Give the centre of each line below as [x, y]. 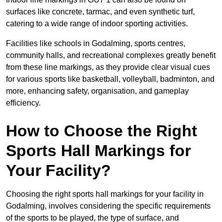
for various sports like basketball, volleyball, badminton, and [110, 79]
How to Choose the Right [102, 131]
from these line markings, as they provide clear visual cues [108, 67]
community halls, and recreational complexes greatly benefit [111, 55]
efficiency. [23, 103]
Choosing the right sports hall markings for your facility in [105, 194]
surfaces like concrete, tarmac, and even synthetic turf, [100, 11]
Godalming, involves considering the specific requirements [108, 206]
